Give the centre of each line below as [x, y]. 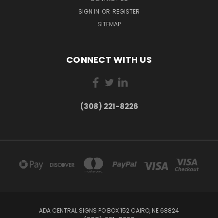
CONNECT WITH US [109, 59]
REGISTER [126, 11]
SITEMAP [109, 24]
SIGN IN [90, 11]
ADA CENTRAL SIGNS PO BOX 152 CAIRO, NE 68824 [109, 210]
